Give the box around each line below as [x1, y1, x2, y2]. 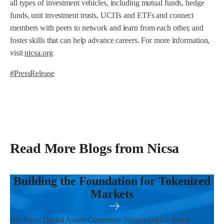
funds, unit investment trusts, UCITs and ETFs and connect [10, 11, 194, 19]
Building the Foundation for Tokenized [13, 174, 211, 187]
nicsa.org [24, 48, 53, 57]
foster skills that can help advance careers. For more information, [10, 36, 210, 44]
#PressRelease [10, 69, 54, 77]
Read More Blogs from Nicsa [10, 140, 179, 156]
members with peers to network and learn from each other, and [10, 23, 203, 32]
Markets [90, 187, 134, 200]
